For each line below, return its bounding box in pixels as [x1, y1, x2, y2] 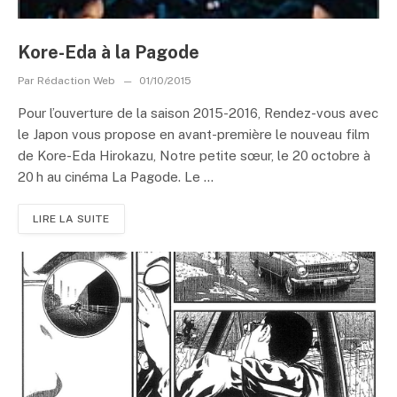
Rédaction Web [35, 74, 118, 87]
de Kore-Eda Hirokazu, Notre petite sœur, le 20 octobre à [18, 147, 370, 163]
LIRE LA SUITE [33, 212, 110, 225]
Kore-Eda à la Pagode [18, 41, 199, 63]
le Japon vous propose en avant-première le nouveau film [18, 126, 370, 142]
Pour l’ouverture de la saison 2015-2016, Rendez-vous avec [18, 105, 378, 121]
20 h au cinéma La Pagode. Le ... [18, 168, 214, 184]
